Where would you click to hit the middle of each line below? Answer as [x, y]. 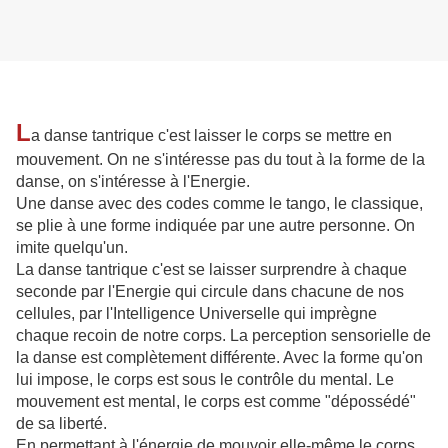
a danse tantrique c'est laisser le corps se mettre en [211, 136]
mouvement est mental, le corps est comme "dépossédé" [216, 402]
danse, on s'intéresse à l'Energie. [133, 182]
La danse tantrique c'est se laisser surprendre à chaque [211, 270]
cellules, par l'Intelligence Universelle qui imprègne [196, 314]
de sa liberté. [61, 424]
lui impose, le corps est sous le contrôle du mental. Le [205, 380]
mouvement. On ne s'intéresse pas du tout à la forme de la [220, 160]
